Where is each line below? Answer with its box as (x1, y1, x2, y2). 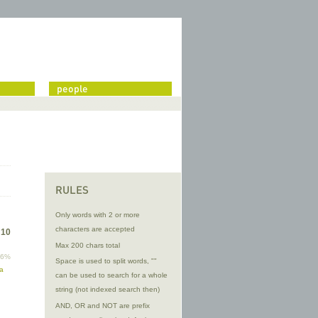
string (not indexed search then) (55, 285, 160, 294)
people (56, 85, 88, 94)
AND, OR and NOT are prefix (55, 301, 150, 309)
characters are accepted (55, 225, 135, 234)
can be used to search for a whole (55, 271, 168, 280)
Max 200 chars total (55, 241, 120, 249)
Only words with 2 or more (55, 211, 140, 219)
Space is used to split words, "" (55, 257, 157, 265)
